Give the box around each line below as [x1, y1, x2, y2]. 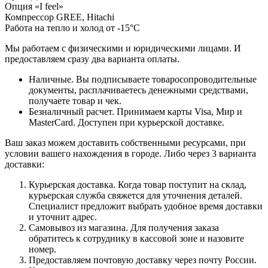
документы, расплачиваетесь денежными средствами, [29, 84, 248, 95]
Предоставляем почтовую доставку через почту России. [29, 254, 257, 265]
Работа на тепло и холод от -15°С [5, 22, 140, 33]
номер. [29, 243, 56, 254]
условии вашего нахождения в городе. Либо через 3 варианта [5, 148, 256, 159]
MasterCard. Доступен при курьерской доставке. [29, 117, 224, 127]
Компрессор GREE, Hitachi [5, 11, 114, 22]
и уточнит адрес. [29, 211, 97, 222]
